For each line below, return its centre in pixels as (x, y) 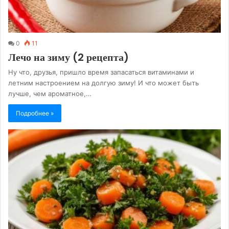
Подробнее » (35, 113)
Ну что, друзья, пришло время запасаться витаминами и (101, 72)
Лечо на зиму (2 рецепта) (68, 57)
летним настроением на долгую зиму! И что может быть (104, 83)
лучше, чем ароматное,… (50, 93)
